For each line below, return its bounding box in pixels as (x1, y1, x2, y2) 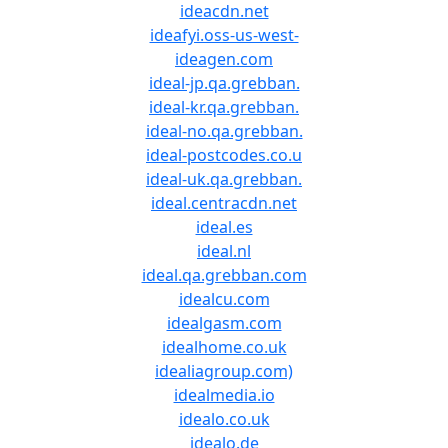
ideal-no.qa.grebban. (145, 120, 303, 142)
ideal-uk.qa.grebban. (146, 168, 302, 190)
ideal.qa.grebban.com (141, 264, 307, 286)
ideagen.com (175, 48, 273, 70)
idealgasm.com (166, 312, 282, 334)
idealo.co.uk (178, 408, 270, 430)
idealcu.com (178, 288, 270, 310)
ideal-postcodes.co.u (146, 144, 302, 166)
